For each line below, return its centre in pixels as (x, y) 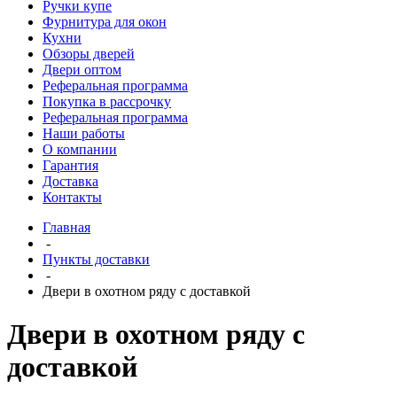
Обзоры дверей (89, 54)
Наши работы (84, 133)
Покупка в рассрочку (107, 101)
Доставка (70, 181)
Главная (66, 227)
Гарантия (70, 165)
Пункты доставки (96, 259)
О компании (80, 149)
